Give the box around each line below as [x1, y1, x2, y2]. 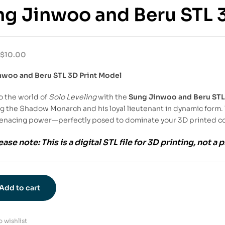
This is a [40, 137, 74, 148]
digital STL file [74, 137, 132, 148]
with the [96, 92, 129, 101]
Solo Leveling [49, 92, 96, 101]
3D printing [147, 137, 193, 148]
